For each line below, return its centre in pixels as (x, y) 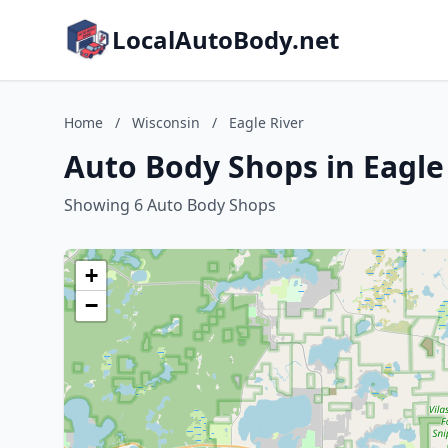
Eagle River (266, 122)
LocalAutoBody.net (225, 39)
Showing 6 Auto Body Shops (170, 205)
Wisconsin (166, 122)
